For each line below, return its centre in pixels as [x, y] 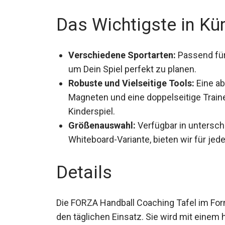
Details [84, 170]
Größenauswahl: [102, 123]
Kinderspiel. [92, 109]
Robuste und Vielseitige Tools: [131, 81]
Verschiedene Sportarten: [122, 53]
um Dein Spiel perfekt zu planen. [132, 67]
